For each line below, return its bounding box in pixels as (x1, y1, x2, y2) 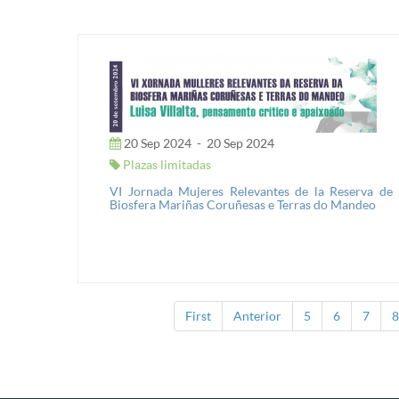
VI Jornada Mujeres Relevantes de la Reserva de (110, 183, 393, 199)
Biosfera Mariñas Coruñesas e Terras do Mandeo (110, 197, 376, 212)
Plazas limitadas (120, 157, 211, 172)
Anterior (232, 308, 281, 323)
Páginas (91, 317, 181, 350)
